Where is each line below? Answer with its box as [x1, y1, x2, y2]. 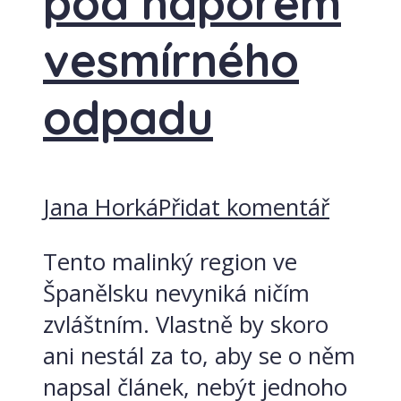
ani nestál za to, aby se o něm [43, 339, 355, 371]
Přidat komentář [158, 192, 329, 223]
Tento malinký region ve [43, 245, 297, 277]
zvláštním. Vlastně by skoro [43, 308, 328, 340]
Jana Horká [43, 192, 158, 223]
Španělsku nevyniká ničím [43, 277, 310, 309]
